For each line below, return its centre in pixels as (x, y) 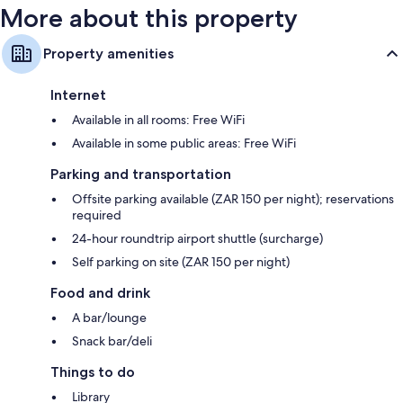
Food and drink (100, 292)
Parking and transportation (141, 174)
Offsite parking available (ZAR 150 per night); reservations (233, 198)
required (97, 215)
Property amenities (108, 53)
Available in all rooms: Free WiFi (158, 119)
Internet (78, 94)
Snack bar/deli (112, 340)
